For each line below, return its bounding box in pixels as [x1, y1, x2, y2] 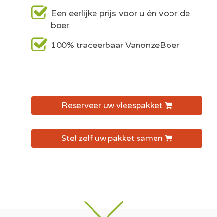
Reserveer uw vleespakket [62, 100, 165, 110]
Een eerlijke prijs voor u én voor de [51, 8, 190, 18]
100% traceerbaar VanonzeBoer [51, 40, 179, 50]
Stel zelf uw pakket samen [62, 133, 165, 143]
